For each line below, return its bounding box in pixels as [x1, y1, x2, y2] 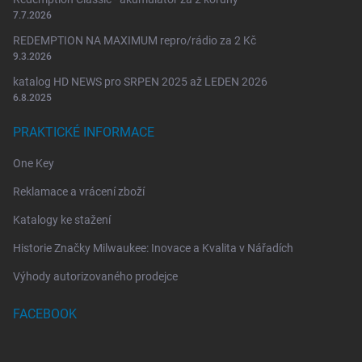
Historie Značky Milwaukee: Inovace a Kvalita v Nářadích [13, 241, 293, 255]
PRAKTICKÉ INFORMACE [13, 124, 154, 140]
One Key [13, 156, 54, 170]
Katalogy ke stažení [13, 213, 111, 226]
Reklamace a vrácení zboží [13, 184, 145, 198]
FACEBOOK [13, 305, 77, 322]
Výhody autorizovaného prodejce [13, 269, 178, 283]
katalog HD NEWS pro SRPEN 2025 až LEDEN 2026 [13, 74, 267, 88]
